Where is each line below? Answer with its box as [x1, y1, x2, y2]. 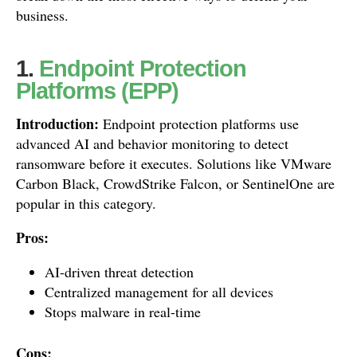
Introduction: [16, 113, 99, 134]
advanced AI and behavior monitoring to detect [16, 134, 288, 153]
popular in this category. [16, 194, 156, 213]
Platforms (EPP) [16, 78, 178, 104]
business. [16, 6, 69, 25]
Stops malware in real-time [45, 302, 201, 321]
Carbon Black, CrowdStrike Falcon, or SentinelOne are [16, 174, 335, 193]
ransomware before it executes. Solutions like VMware [16, 154, 331, 173]
